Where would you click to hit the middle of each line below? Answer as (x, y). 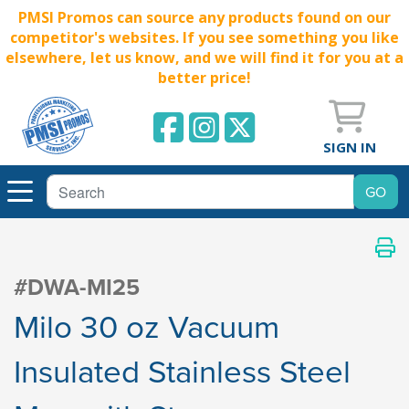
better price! (204, 78)
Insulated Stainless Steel (182, 371)
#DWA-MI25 (77, 287)
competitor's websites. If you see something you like (204, 37)
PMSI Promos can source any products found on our (204, 17)
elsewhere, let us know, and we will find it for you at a (204, 58)
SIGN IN (350, 147)
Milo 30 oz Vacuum (147, 326)
